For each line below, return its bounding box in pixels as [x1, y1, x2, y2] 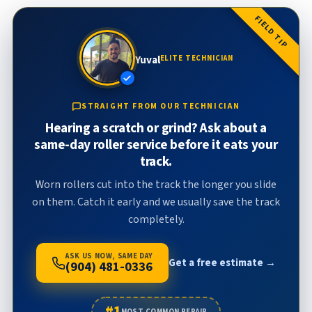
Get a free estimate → [169, 256, 276, 271]
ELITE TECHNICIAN [159, 52, 233, 63]
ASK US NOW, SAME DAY [65, 251, 154, 262]
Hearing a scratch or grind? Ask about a [45, 118, 267, 138]
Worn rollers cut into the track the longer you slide [36, 176, 276, 192]
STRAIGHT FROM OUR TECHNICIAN [81, 100, 241, 113]
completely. [127, 211, 185, 227]
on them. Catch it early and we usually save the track [32, 194, 280, 210]
